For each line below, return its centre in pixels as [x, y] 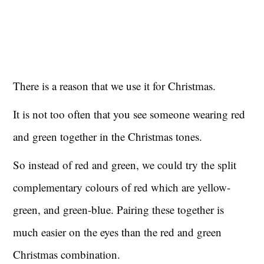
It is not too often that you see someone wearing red [129, 114]
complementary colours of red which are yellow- [122, 187]
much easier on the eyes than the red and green [118, 232]
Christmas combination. [67, 254]
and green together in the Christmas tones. [108, 136]
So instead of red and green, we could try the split [125, 164]
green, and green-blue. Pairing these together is [119, 209]
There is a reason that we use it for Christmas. [115, 85]
